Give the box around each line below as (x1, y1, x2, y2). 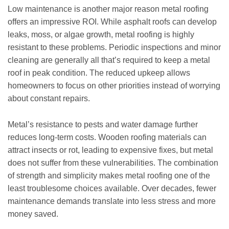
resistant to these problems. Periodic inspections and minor (8, 42, 221, 52)
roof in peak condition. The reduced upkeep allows (8, 68, 190, 77)
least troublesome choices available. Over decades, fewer (8, 184, 216, 193)
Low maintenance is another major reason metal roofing (8, 4, 209, 13)
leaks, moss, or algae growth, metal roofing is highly (8, 30, 194, 39)
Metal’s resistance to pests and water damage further (8, 120, 198, 129)
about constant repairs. (8, 94, 90, 103)
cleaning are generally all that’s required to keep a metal (8, 55, 210, 64)
